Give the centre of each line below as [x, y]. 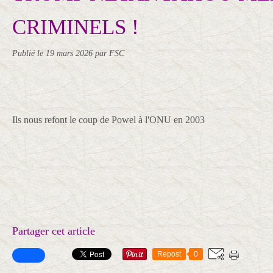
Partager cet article [54, 231]
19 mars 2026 [70, 53]
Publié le [29, 53]
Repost [169, 254]
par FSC [110, 53]
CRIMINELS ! [76, 27]
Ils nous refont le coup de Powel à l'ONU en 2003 [108, 120]
